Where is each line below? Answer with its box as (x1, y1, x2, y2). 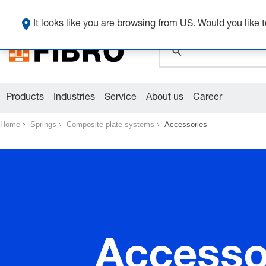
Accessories (164, 119, 207, 129)
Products (6, 93, 44, 103)
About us (146, 93, 183, 103)
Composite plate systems (66, 119, 154, 129)
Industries (53, 93, 95, 103)
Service (104, 93, 137, 103)
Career (193, 93, 222, 103)
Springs (30, 119, 56, 129)
